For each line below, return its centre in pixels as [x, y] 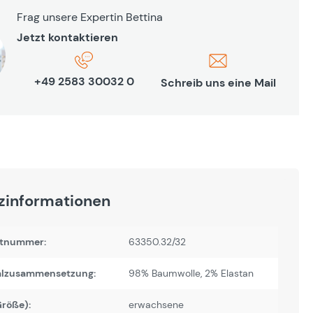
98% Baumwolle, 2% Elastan [191, 273]
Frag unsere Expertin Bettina [90, 17]
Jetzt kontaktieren [67, 37]
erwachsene [156, 305]
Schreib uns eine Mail [218, 83]
